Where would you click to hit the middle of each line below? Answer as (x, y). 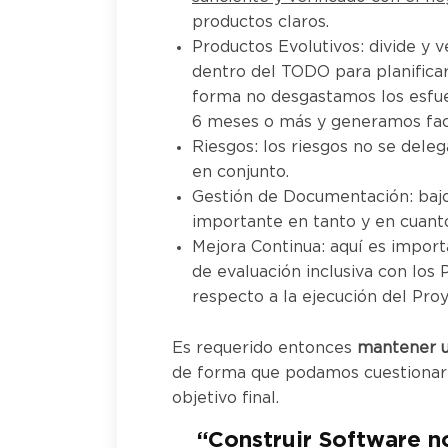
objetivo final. (225, 398)
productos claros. (260, 22)
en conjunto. (240, 172)
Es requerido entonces (264, 348)
